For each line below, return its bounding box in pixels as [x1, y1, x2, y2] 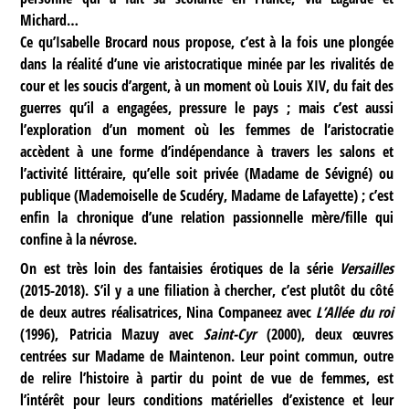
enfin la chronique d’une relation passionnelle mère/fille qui [20, 206, 394, 227]
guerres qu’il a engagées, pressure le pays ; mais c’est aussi [20, 97, 394, 118]
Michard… [20, 9, 79, 30]
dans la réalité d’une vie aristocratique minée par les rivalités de [20, 53, 394, 74]
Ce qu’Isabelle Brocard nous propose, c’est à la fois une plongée [20, 31, 394, 52]
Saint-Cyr [204, 324, 257, 345]
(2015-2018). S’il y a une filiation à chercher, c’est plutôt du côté [20, 280, 394, 301]
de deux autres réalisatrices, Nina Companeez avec [20, 302, 317, 323]
